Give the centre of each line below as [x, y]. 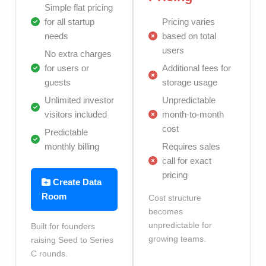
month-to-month [193, 114]
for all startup [70, 21]
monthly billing [72, 146]
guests [58, 82]
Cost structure [175, 197]
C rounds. [50, 253]
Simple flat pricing [79, 7]
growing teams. [177, 238]
